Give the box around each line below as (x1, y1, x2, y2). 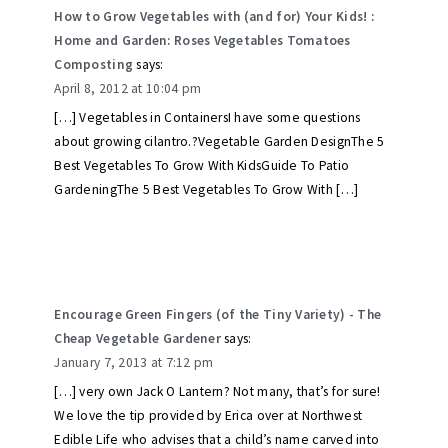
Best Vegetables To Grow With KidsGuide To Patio (54, 157, 350, 175)
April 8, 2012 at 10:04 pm (54, 80, 202, 98)
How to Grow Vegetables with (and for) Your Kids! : (54, 8, 374, 26)
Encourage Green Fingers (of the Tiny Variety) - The (54, 306, 382, 324)
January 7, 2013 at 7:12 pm (54, 354, 214, 372)
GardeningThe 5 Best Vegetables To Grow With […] (54, 181, 359, 199)
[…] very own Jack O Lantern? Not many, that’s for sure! (54, 383, 381, 401)
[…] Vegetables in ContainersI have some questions (54, 109, 361, 127)
